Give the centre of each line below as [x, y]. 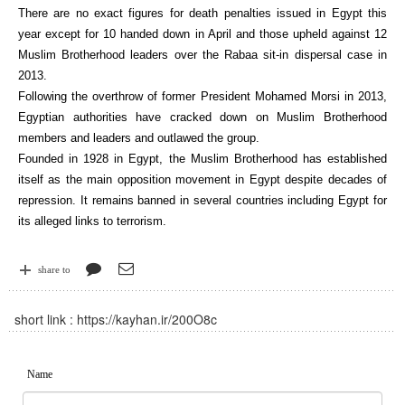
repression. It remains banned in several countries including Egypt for [202, 200]
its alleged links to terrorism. [92, 221]
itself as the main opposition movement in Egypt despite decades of [202, 179]
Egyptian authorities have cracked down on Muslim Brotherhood [202, 117]
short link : [44, 319]
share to [54, 269]
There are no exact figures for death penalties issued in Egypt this [202, 13]
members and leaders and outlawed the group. [139, 138]
